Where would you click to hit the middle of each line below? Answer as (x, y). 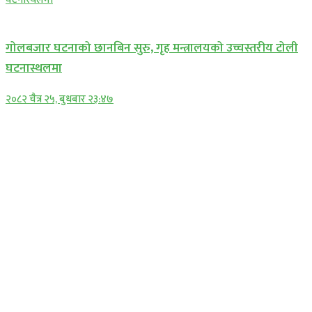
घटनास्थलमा (34, 68)
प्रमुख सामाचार (33, 17)
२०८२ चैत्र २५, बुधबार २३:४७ (60, 99)
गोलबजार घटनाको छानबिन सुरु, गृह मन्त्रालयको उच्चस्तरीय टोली (152, 48)
